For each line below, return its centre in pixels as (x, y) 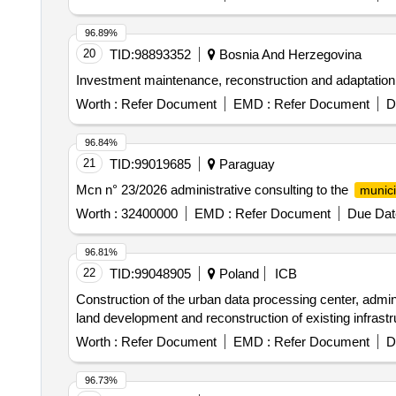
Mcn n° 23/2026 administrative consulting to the (213, 186)
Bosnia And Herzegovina (288, 51)
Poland (237, 270)
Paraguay (245, 160)
